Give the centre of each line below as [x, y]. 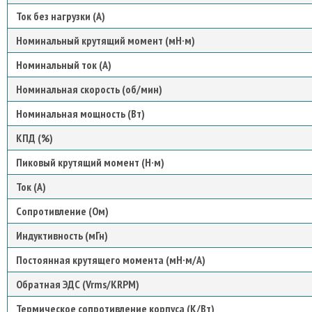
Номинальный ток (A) [64, 65]
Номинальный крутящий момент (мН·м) [106, 40]
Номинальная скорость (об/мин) [89, 89]
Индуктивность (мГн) [62, 235]
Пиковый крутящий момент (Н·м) [90, 162]
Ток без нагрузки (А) [61, 16]
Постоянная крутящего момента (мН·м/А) [111, 260]
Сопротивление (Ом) [62, 211]
